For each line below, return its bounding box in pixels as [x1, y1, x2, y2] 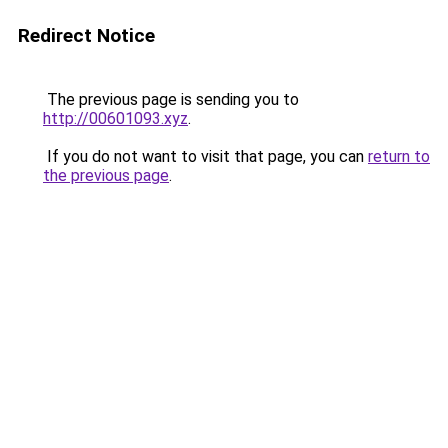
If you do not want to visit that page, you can [43, 147, 368, 166]
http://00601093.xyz [43, 109, 188, 128]
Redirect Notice [18, 24, 155, 47]
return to [368, 147, 430, 166]
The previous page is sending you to [43, 90, 299, 109]
